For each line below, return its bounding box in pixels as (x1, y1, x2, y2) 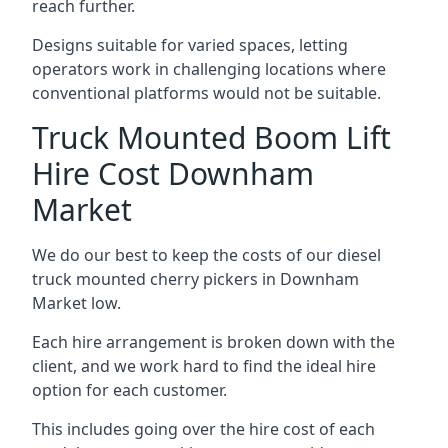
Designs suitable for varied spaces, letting (32, 34, 348, 56)
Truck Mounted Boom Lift (32, 117, 391, 158)
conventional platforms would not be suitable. (32, 82, 381, 104)
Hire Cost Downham (32, 153, 314, 194)
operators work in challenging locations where (32, 58, 386, 80)
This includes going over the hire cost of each (32, 418, 375, 440)
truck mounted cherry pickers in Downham (32, 268, 359, 290)
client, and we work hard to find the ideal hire (32, 355, 376, 377)
